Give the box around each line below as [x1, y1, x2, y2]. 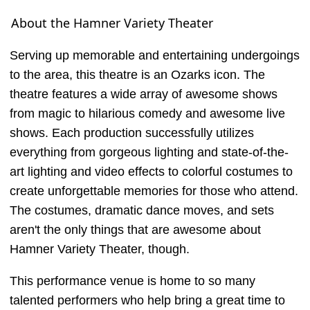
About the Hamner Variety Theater [11, 14, 213, 31]
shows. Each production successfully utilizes [10, 125, 254, 140]
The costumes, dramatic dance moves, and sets [10, 203, 274, 217]
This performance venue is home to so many [10, 273, 255, 288]
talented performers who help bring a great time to [10, 293, 285, 307]
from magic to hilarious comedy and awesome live [10, 106, 285, 120]
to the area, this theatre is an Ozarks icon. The [10, 67, 265, 82]
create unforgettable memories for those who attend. [10, 183, 298, 198]
